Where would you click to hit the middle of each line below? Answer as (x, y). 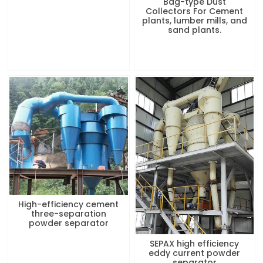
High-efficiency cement (69, 205)
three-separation (68, 214)
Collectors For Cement (195, 11)
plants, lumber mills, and (194, 21)
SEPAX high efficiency (195, 244)
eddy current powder (195, 253)
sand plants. (194, 30)
